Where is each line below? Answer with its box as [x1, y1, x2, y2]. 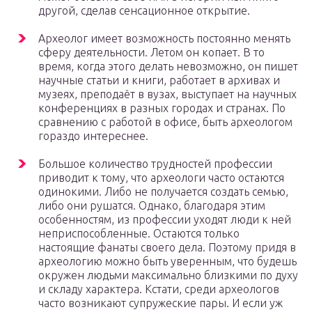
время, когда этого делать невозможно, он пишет [38, 60, 298, 73]
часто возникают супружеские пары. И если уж [38, 297, 283, 310]
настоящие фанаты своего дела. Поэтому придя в [38, 241, 296, 254]
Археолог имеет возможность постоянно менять [38, 32, 290, 45]
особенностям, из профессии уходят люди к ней [38, 213, 291, 226]
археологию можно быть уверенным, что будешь [38, 255, 297, 268]
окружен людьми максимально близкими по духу [38, 269, 298, 282]
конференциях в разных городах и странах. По [38, 102, 286, 115]
